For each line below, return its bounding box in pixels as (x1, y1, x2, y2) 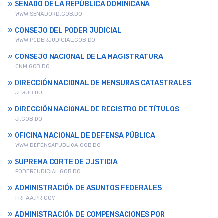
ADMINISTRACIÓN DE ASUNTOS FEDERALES (15, 183, 162, 192)
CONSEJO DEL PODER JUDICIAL (15, 26, 122, 35)
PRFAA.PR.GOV (15, 194, 55, 201)
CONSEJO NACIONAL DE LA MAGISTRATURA (15, 52, 163, 61)
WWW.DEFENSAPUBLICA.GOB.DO (15, 141, 101, 148)
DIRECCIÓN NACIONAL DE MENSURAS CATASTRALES (15, 78, 191, 87)
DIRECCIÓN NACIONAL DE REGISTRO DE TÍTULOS (15, 105, 179, 113)
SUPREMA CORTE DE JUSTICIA (15, 157, 118, 166)
